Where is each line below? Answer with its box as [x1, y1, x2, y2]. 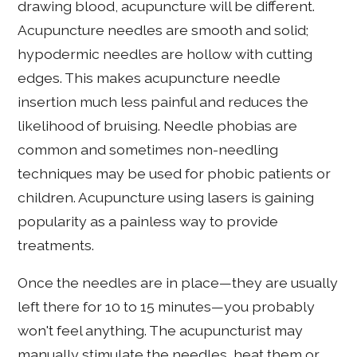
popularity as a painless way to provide [18, 212, 279, 229]
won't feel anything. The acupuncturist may [18, 322, 304, 339]
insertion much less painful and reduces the [18, 92, 309, 110]
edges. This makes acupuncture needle [18, 69, 281, 86]
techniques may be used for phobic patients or [18, 164, 331, 182]
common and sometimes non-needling [18, 140, 279, 158]
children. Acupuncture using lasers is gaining [18, 188, 315, 206]
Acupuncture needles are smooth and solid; [18, 21, 309, 38]
